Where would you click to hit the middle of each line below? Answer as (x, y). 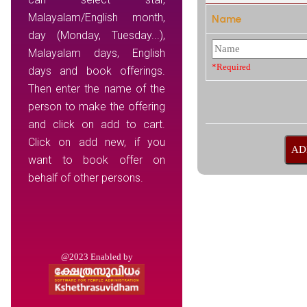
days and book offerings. (97, 71)
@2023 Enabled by (97, 257)
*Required (231, 67)
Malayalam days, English (97, 53)
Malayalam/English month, (97, 17)
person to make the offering (97, 107)
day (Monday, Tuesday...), (97, 35)
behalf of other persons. (86, 178)
